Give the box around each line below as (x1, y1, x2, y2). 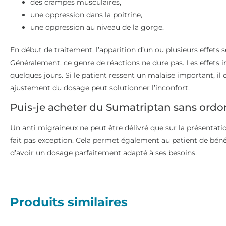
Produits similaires (10, 194, 128, 209)
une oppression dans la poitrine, (30, 10, 142, 19)
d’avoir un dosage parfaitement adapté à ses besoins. (10, 148, 197, 158)
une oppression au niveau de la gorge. (30, 22, 164, 32)
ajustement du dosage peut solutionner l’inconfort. (10, 83, 190, 92)
